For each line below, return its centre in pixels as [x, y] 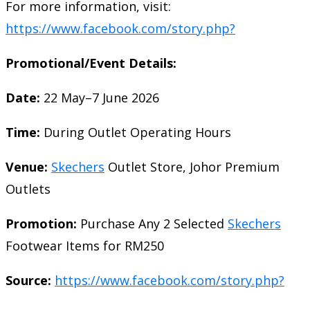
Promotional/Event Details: [91, 63]
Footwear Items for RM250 [85, 246]
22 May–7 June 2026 [100, 98]
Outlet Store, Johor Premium [192, 167]
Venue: [27, 167]
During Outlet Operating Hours [136, 133]
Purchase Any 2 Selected [152, 224]
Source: [28, 281]
